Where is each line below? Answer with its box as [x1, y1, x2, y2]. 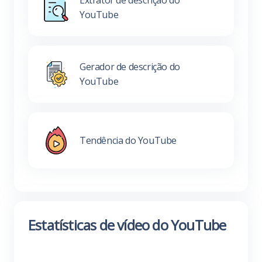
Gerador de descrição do [80, 60, 180, 73]
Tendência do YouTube [80, 133, 177, 147]
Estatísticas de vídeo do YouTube [28, 215, 226, 235]
